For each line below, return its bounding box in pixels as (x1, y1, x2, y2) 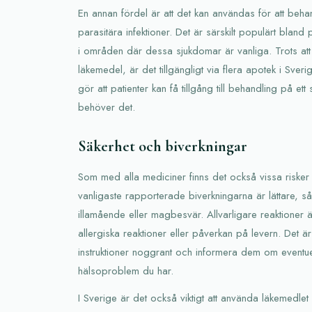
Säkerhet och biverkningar (78, 136, 247, 155)
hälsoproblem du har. (78, 263, 173, 279)
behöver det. (78, 99, 135, 115)
